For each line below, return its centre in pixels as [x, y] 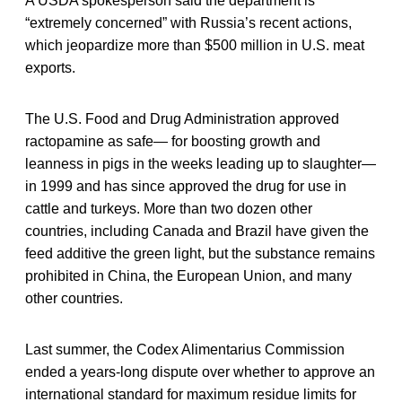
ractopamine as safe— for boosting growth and [173, 141]
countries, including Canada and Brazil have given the [197, 231]
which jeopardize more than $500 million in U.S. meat [195, 45]
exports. [50, 67]
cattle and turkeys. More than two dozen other [169, 208]
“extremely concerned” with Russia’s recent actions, [188, 22]
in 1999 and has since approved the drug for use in [186, 186]
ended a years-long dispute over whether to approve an [200, 371]
